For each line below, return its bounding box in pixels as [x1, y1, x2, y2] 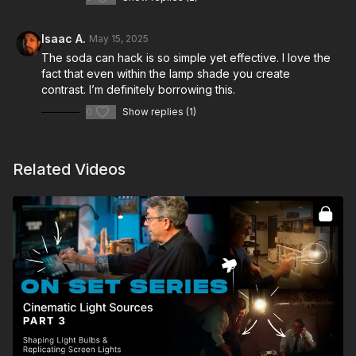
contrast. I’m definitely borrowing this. [41, 83, 235, 96]
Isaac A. [41, 32, 86, 45]
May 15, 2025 [89, 33, 149, 44]
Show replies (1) [122, 106, 196, 118]
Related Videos [13, 160, 126, 179]
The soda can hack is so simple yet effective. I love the [41, 51, 331, 64]
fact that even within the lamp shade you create [41, 67, 290, 80]
